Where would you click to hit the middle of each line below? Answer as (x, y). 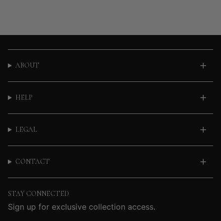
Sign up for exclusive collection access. (82, 207)
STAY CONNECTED (38, 194)
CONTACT (32, 162)
